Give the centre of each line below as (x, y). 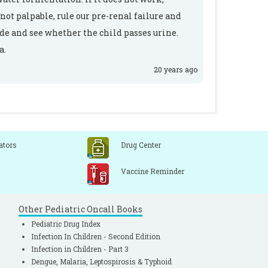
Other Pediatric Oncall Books (80, 209)
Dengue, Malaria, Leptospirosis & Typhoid (101, 261)
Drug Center (141, 145)
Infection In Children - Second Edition (96, 236)
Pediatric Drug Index (66, 224)
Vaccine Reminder (153, 171)
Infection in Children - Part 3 (80, 249)
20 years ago (176, 69)
